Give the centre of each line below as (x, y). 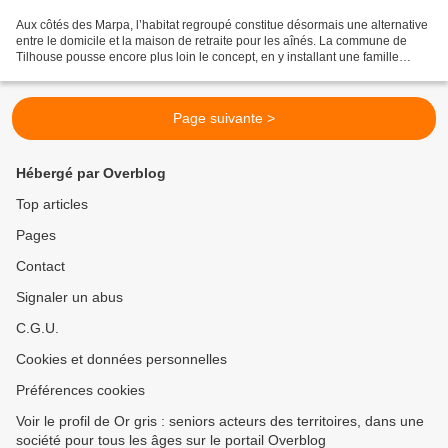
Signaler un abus (69, 297)
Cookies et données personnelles (121, 359)
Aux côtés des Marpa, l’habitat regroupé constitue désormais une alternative (222, 25)
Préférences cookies (80, 390)
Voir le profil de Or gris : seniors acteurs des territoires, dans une (220, 421)
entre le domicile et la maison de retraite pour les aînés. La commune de (211, 41)
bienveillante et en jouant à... (94, 73)
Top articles (52, 204)
